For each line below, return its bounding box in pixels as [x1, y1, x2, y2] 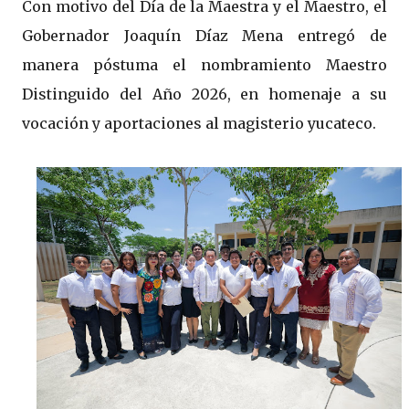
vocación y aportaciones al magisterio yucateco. [22, 113, 376, 132]
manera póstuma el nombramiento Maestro [22, 55, 387, 74]
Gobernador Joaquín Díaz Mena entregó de [22, 26, 387, 45]
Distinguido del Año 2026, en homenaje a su [22, 84, 387, 103]
